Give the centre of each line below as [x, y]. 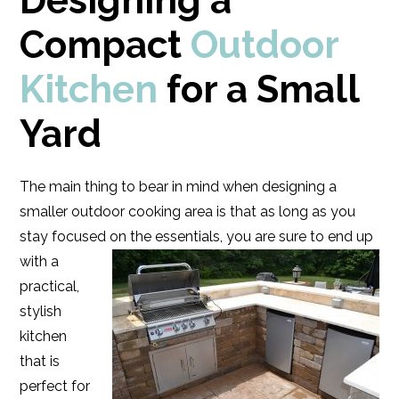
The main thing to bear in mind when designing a [179, 187]
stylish [41, 311]
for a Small [259, 90]
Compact [106, 45]
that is [40, 361]
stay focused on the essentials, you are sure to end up [197, 236]
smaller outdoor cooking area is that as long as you [188, 212]
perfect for [55, 386]
